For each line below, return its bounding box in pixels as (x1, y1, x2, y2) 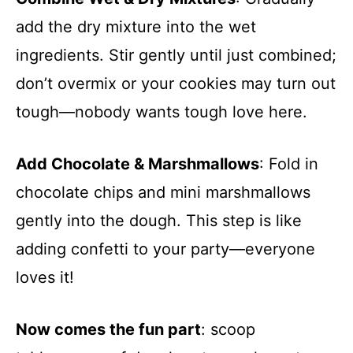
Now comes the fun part (16, 319, 201, 339)
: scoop (201, 319, 255, 339)
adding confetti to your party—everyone (16, 239, 315, 258)
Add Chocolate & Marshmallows (16, 154, 259, 173)
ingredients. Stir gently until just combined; (16, 45, 336, 65)
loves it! (16, 267, 74, 287)
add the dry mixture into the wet (16, 17, 256, 36)
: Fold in (259, 154, 318, 173)
